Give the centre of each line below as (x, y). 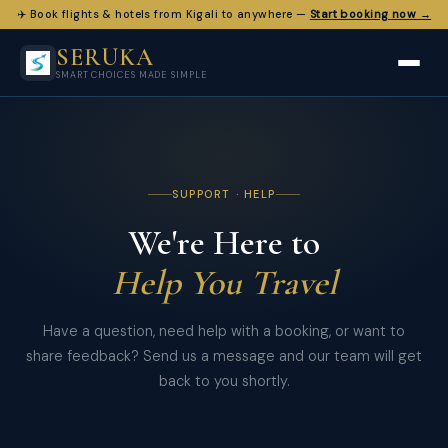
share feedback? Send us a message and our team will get (224, 356)
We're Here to (224, 242)
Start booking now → (370, 14)
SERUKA (105, 57)
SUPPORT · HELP (224, 194)
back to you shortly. (224, 381)
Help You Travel (224, 282)
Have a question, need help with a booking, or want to (224, 331)
